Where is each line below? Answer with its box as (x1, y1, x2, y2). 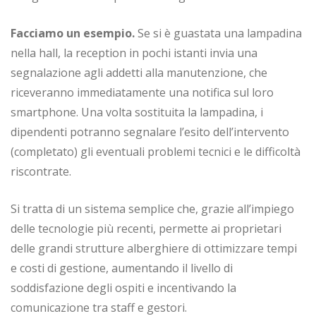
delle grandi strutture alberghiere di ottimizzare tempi (11, 240, 297, 256)
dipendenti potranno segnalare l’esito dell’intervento (11, 123, 289, 140)
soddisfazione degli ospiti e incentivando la (11, 279, 236, 296)
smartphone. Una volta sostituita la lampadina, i (11, 104, 263, 120)
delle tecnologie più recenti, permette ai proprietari (11, 220, 281, 236)
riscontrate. (11, 163, 71, 179)
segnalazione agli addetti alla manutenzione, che (11, 64, 267, 80)
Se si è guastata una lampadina (135, 25, 302, 41)
